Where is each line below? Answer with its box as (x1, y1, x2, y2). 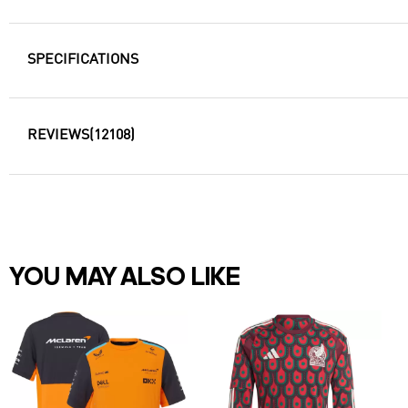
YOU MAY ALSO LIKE (9, 266, 240, 292)
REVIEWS (27, 128, 89, 144)
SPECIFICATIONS (27, 53, 138, 67)
